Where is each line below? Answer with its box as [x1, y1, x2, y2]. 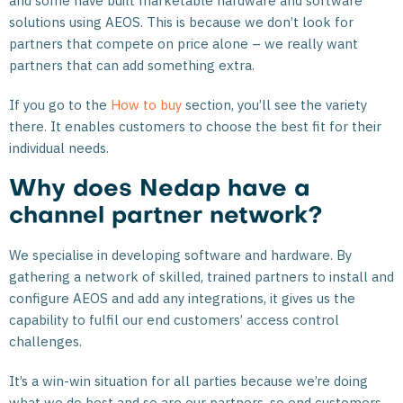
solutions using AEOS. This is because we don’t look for [9, 13, 354, 31]
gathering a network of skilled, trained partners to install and [9, 268, 394, 285]
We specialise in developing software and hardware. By [9, 246, 352, 264]
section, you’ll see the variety [182, 96, 367, 113]
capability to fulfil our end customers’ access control [9, 311, 339, 328]
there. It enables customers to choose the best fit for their [9, 118, 381, 135]
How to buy [111, 96, 182, 113]
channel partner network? [9, 206, 323, 228]
